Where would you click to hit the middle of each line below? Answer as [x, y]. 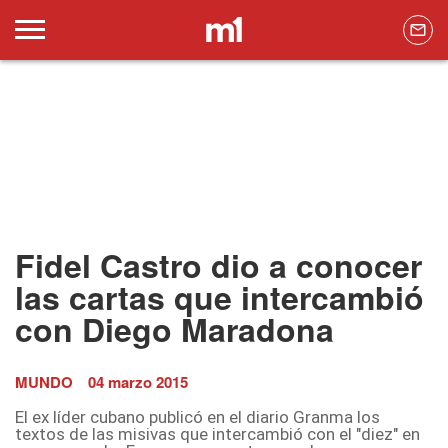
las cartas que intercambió [219, 297]
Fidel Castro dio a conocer [218, 265]
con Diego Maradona [174, 329]
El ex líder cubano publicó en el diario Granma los [197, 417]
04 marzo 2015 [138, 382]
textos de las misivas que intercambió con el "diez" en [217, 434]
